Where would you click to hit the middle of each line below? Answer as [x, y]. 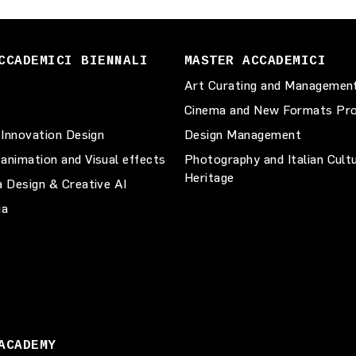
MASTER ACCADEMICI [255, 61]
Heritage [209, 178]
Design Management [243, 135]
